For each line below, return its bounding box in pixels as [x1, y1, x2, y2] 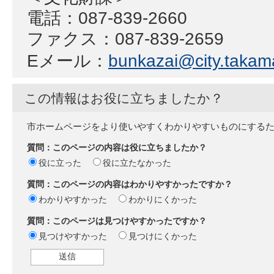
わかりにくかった [128, 194, 197, 205]
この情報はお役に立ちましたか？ [24, 91, 223, 106]
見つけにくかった [128, 231, 197, 242]
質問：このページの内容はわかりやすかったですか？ [27, 179, 232, 190]
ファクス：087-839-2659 [27, 29, 224, 49]
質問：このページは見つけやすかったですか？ [27, 216, 207, 226]
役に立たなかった [103, 158, 171, 168]
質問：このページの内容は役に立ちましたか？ [27, 143, 207, 153]
